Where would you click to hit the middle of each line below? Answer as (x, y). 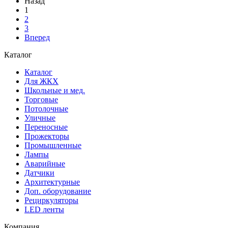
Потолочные (46, 109)
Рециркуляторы (51, 201)
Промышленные (53, 146)
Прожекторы (47, 136)
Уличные (40, 118)
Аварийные (45, 164)
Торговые (41, 100)
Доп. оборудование (58, 191)
